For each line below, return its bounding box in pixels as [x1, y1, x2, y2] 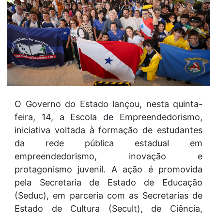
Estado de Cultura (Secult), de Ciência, [15, 203, 202, 214]
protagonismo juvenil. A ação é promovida [15, 164, 202, 174]
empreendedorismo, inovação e [15, 151, 202, 161]
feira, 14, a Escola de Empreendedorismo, [15, 111, 202, 122]
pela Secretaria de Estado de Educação [15, 177, 202, 187]
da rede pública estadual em [15, 138, 202, 148]
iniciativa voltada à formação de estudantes [15, 124, 202, 135]
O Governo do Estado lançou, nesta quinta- [15, 98, 202, 109]
